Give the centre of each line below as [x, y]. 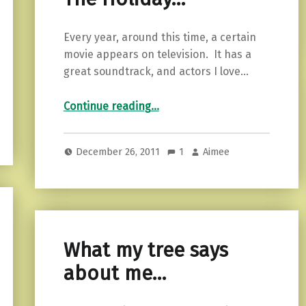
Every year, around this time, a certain [159, 38]
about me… [114, 273]
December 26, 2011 [120, 151]
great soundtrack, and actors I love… [156, 72]
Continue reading [107, 107]
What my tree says [145, 250]
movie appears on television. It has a [157, 55]
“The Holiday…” [174, 98]
